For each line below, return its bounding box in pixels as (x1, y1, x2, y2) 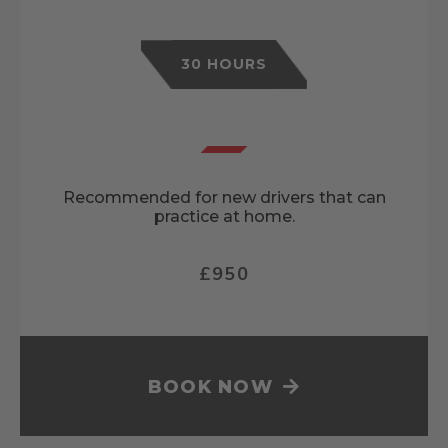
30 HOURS (181, 55, 267, 74)
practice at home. (153, 207, 295, 227)
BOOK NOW (147, 376, 274, 399)
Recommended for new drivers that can (62, 188, 386, 208)
